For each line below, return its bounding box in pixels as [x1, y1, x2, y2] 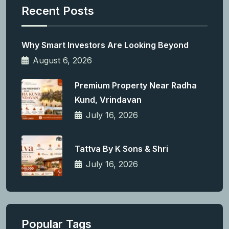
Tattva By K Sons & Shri [75, 143, 168, 154]
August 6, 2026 [33, 55, 92, 66]
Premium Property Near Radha [75, 80, 197, 90]
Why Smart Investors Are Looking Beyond [21, 40, 189, 51]
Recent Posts [21, 4, 94, 17]
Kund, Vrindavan [75, 94, 142, 105]
